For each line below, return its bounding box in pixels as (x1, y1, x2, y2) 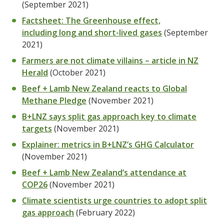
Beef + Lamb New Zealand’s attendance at (22, 167, 186, 178)
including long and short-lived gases (22, 27, 162, 38)
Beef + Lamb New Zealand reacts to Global (22, 83, 187, 94)
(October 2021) (48, 67, 105, 78)
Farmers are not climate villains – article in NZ (22, 55, 198, 66)
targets (22, 123, 52, 134)
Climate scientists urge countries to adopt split (22, 195, 207, 206)
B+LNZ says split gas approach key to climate (22, 111, 196, 122)
